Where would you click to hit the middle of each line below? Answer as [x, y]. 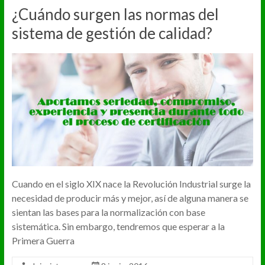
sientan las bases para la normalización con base [108, 212]
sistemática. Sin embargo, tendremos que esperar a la [118, 226]
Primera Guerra [43, 240]
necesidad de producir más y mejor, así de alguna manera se [130, 198]
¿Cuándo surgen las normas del [115, 14]
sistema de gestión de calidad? [112, 33]
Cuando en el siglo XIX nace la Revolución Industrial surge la [131, 183]
